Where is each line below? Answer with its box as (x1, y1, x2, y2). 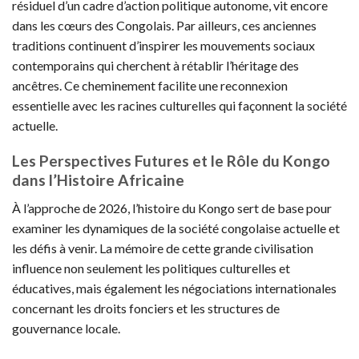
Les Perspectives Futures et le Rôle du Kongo (12, 151, 330, 171)
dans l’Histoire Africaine (12, 171, 184, 190)
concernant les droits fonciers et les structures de (12, 300, 280, 316)
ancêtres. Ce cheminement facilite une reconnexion (12, 77, 288, 93)
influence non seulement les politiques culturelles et (12, 260, 290, 276)
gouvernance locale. (12, 320, 120, 336)
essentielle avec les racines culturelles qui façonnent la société (12, 97, 347, 113)
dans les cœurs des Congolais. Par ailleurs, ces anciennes (12, 17, 317, 33)
